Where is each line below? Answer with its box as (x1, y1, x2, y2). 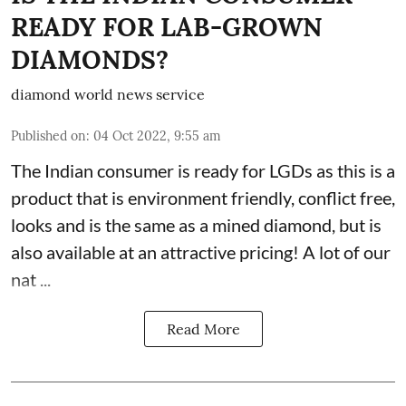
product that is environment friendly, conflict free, (11, 187, 395, 208)
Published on (11, 128, 86, 144)
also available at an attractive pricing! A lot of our (11, 241, 391, 263)
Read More (166, 320, 240, 338)
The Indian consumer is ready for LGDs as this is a (11, 159, 395, 181)
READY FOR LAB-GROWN (11, 11, 323, 43)
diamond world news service (11, 85, 205, 103)
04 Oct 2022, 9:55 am (93, 128, 221, 144)
